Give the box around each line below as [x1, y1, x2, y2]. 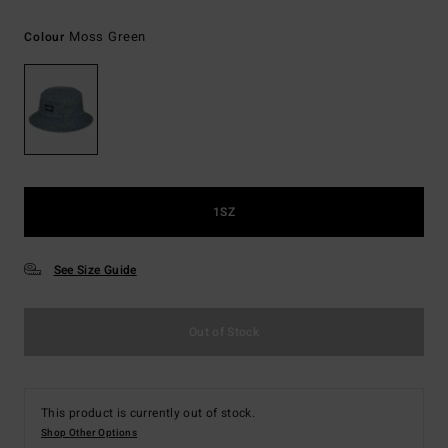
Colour [24, 28, 69, 46]
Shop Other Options [41, 426, 138, 441]
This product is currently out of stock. [41, 404, 256, 423]
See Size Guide [53, 261, 137, 280]
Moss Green [68, 27, 147, 46]
